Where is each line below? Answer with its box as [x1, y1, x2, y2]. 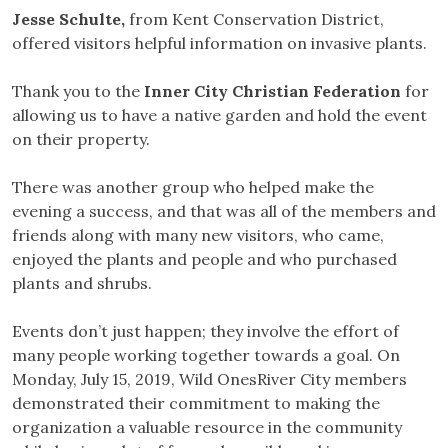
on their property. [12, 129, 150, 150]
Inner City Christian [144, 81, 313, 102]
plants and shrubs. [12, 273, 152, 294]
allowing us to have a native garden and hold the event [12, 105, 427, 126]
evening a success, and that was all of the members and [12, 201, 436, 222]
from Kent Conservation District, [125, 9, 384, 30]
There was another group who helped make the [12, 177, 374, 198]
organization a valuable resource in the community [12, 417, 402, 438]
